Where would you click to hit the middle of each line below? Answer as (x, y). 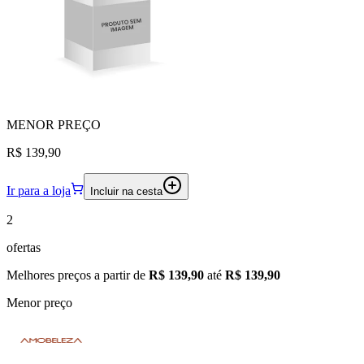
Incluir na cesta (126, 191)
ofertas (24, 247)
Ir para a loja (39, 190)
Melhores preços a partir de (78, 275)
